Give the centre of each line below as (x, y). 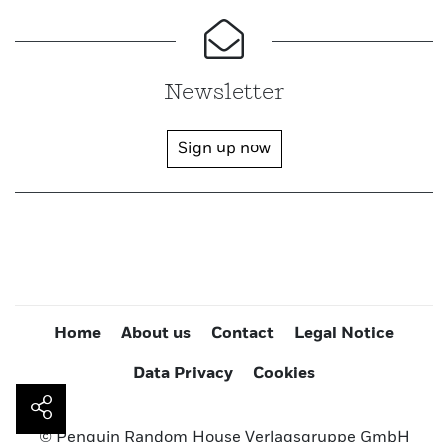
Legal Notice (344, 334)
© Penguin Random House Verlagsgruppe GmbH (224, 438)
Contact (242, 334)
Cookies (284, 374)
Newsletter (224, 93)
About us (156, 334)
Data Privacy (183, 374)
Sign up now (224, 149)
